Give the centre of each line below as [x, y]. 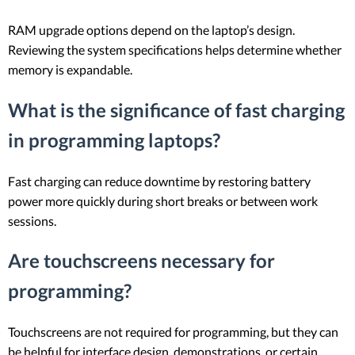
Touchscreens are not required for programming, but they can [173, 332]
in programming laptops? [114, 139]
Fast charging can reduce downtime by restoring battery [159, 181]
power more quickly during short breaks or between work [163, 200]
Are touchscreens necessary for [141, 261]
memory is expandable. [70, 69]
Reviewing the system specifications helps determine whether [175, 49]
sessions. [32, 220]
